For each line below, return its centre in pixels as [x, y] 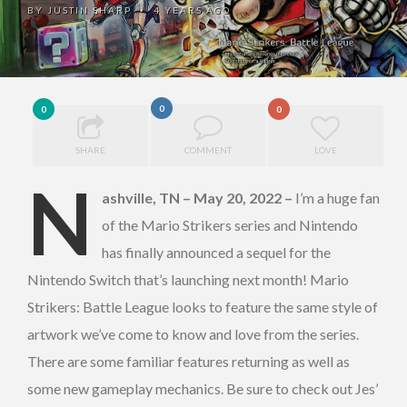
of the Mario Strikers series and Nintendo [230, 225]
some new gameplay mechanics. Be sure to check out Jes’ [203, 389]
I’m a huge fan [338, 198]
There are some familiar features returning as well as [189, 362]
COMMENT [208, 150]
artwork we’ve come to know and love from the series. [193, 334]
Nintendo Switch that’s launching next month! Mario [188, 280]
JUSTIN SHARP [89, 10]
